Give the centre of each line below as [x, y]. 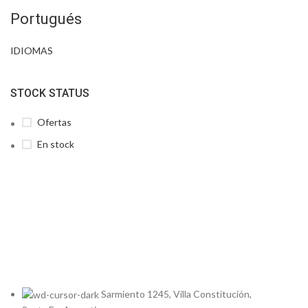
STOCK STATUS [50, 93]
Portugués [46, 19]
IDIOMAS [32, 51]
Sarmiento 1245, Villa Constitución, [176, 294]
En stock [56, 144]
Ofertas [54, 122]
